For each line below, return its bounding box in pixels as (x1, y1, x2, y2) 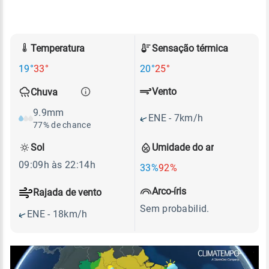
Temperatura (31, 42, 85, 54)
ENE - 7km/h (148, 112, 204, 124)
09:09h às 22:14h (19, 159, 95, 171)
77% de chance (33, 119, 91, 130)
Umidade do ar (152, 142, 214, 153)
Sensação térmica (152, 42, 228, 54)
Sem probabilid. (140, 202, 210, 214)
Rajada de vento (33, 187, 101, 199)
